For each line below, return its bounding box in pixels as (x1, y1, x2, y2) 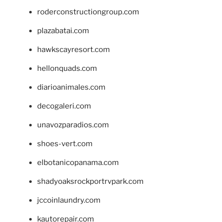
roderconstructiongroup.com (37, 7, 139, 16)
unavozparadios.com (37, 120, 109, 129)
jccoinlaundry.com (37, 195, 101, 205)
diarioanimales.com (37, 82, 106, 92)
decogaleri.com (37, 101, 91, 111)
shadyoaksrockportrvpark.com (37, 176, 144, 186)
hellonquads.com (37, 63, 97, 73)
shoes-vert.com (37, 139, 93, 148)
